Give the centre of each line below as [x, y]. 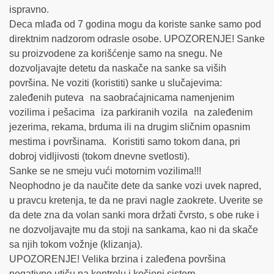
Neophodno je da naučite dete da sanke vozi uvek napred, [135, 186]
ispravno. [29, 10]
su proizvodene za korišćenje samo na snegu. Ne [116, 54]
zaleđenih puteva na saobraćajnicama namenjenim [122, 98]
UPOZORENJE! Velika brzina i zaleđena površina [117, 259]
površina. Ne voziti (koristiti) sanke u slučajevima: [119, 83]
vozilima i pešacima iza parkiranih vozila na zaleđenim [131, 113]
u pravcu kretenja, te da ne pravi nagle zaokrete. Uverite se [136, 201]
